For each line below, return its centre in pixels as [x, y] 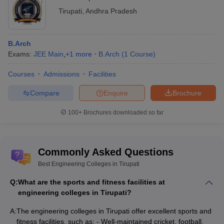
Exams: [21, 54]
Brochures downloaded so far [123, 113]
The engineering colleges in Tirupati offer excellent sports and [114, 211]
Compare [44, 93]
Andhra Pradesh [111, 11]
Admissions [61, 74]
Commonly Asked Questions [106, 152]
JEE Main [48, 54]
